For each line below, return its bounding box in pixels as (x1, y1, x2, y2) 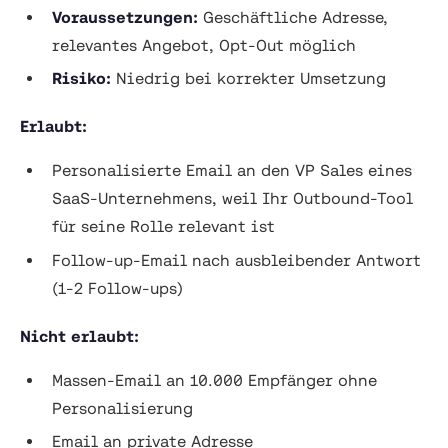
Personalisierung (52, 398, 193, 417)
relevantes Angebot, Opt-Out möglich (52, 35, 356, 54)
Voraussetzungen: (52, 7, 198, 26)
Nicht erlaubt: (20, 326, 139, 345)
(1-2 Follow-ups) (52, 278, 183, 297)
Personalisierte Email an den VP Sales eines (52, 161, 412, 180)
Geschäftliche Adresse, (198, 7, 388, 26)
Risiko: (52, 69, 111, 88)
